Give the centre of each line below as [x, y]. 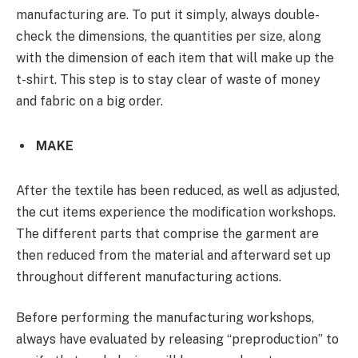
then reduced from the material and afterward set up [173, 255]
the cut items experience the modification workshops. [176, 212]
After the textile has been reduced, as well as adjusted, [178, 190]
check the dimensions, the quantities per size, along [169, 37]
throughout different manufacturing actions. [149, 276]
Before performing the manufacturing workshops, [165, 318]
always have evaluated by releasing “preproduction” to [177, 340]
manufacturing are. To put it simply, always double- [168, 15]
